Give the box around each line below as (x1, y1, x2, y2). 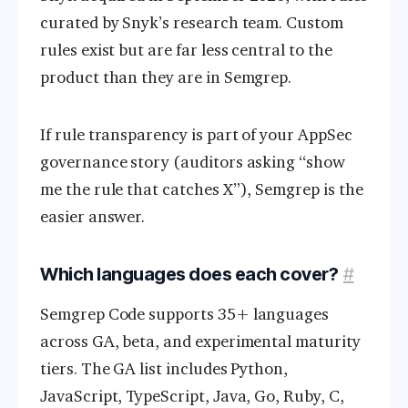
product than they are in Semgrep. (40, 67, 292, 88)
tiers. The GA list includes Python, (40, 358, 289, 379)
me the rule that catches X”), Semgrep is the (40, 178, 363, 199)
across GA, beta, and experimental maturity (40, 331, 361, 352)
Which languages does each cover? (40, 262, 338, 285)
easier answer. (40, 206, 146, 227)
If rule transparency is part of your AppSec (40, 124, 352, 145)
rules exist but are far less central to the (40, 40, 332, 61)
